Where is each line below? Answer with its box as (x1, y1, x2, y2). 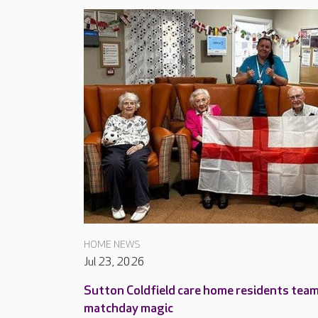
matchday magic (84, 301, 173, 317)
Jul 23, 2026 (84, 256, 145, 270)
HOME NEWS (84, 238, 141, 251)
